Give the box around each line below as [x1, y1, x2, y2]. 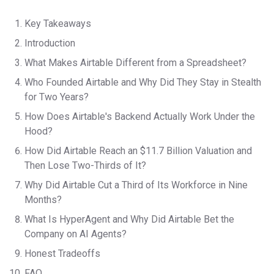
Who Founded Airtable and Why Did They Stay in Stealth [24, 76, 261, 89]
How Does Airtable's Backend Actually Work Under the [24, 111, 255, 123]
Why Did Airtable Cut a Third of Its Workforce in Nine [24, 179, 248, 191]
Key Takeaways [24, 18, 91, 30]
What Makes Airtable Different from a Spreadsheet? [24, 57, 246, 69]
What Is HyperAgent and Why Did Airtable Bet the [24, 213, 234, 226]
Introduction [24, 37, 75, 50]
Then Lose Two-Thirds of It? [24, 160, 146, 172]
